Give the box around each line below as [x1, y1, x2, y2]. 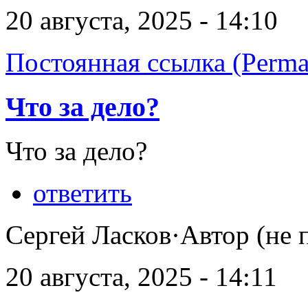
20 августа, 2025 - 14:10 [5, 5, 278, 35]
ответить [33, 178, 132, 208]
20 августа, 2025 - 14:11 [5, 262, 277, 292]
